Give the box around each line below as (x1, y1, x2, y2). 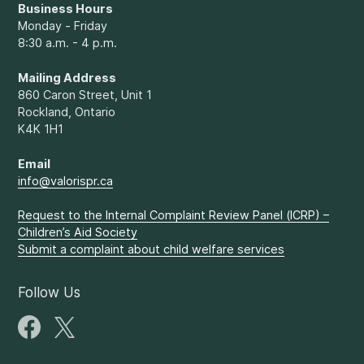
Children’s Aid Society (17, 225, 137, 240)
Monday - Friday (17, 19, 107, 33)
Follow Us (17, 283, 80, 301)
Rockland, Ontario (17, 104, 115, 119)
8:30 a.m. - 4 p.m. (17, 36, 117, 50)
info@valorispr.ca (17, 173, 113, 188)
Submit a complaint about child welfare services (17, 242, 284, 257)
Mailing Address (17, 70, 116, 84)
